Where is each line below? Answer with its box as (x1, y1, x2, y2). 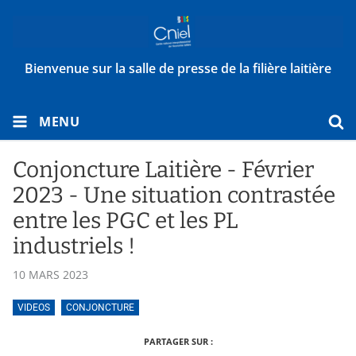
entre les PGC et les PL (13, 207, 238, 234)
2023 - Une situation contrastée (13, 181, 335, 208)
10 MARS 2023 (13, 266, 88, 282)
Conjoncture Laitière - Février (13, 156, 314, 183)
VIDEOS (17, 301, 50, 313)
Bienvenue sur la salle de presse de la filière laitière (25, 59, 331, 77)
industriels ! (13, 232, 135, 259)
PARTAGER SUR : (143, 335, 213, 347)
